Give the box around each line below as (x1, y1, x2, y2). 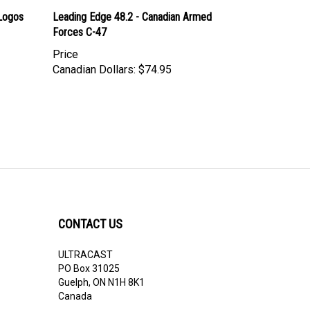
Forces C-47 (53, 25, 107, 39)
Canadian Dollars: (53, 62, 136, 76)
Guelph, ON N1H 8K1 (57, 277, 145, 288)
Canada (57, 291, 92, 302)
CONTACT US (57, 217, 122, 231)
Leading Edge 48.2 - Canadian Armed (53, 10, 212, 24)
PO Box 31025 (57, 263, 120, 274)
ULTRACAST (57, 249, 113, 260)
